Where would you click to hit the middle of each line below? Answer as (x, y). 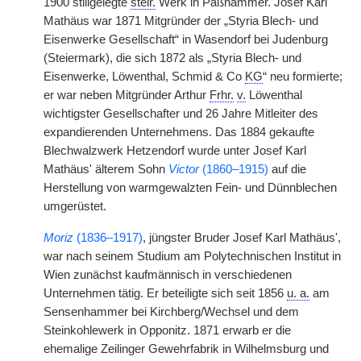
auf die (287, 169)
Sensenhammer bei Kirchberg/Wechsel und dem (171, 312)
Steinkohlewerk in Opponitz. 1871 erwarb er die (167, 330)
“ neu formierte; (303, 77)
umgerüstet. (75, 206)
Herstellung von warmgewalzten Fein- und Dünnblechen (190, 188)
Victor (184, 169)
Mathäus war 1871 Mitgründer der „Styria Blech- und (181, 21)
